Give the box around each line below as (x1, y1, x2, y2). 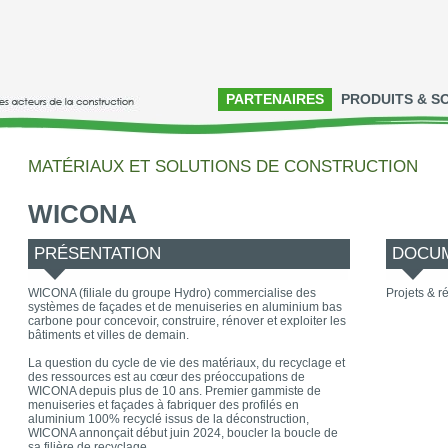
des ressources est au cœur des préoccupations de (28, 370, 305, 384)
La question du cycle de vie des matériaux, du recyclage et (28, 356, 345, 370)
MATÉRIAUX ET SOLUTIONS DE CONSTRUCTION (28, 157, 418, 176)
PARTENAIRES (226, 91, 324, 107)
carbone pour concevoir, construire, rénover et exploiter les (28, 314, 346, 328)
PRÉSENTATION (34, 244, 161, 263)
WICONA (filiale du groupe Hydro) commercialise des (28, 286, 316, 300)
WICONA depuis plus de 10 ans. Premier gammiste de (28, 384, 321, 398)
